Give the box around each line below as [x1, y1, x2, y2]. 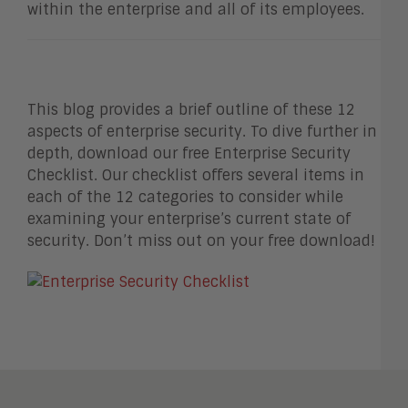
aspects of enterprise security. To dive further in [27, 122, 377, 142]
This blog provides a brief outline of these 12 [27, 100, 355, 120]
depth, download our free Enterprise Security [27, 144, 351, 164]
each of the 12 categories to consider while [27, 188, 343, 208]
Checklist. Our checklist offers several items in [27, 166, 364, 186]
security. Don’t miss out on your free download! [27, 231, 380, 251]
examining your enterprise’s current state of [27, 209, 351, 229]
